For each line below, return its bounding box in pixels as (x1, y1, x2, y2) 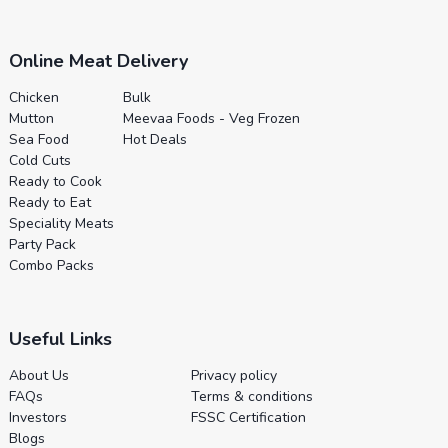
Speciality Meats (8, 213, 114, 233)
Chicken (8, 87, 59, 107)
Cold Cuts (8, 150, 71, 170)
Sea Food (8, 129, 69, 149)
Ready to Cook (8, 171, 102, 191)
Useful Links (8, 326, 112, 351)
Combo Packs (8, 255, 94, 275)
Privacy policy (190, 365, 277, 385)
